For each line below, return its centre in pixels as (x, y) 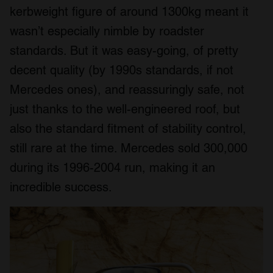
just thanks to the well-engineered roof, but (125, 109)
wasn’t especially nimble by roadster (107, 31)
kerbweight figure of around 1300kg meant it (129, 11)
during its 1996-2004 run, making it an (112, 167)
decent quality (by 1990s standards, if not (122, 70)
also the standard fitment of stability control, (128, 128)
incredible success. (61, 187)
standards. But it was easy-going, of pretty (124, 50)
